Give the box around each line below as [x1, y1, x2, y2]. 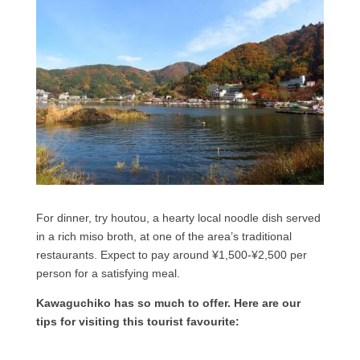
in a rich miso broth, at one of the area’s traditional [35, 230, 292, 243]
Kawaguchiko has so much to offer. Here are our [35, 297, 301, 310]
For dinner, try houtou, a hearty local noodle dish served [35, 211, 321, 225]
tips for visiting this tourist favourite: [35, 315, 239, 329]
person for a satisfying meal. [35, 267, 180, 280]
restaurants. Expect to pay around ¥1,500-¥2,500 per [35, 248, 307, 262]
